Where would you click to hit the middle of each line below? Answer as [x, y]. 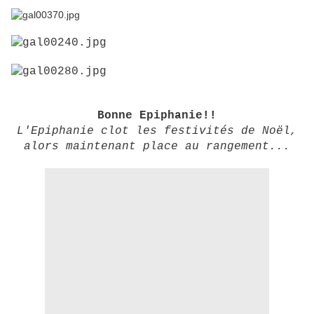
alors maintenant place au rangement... [157, 147]
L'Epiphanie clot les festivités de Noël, [157, 131]
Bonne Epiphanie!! [157, 116]
